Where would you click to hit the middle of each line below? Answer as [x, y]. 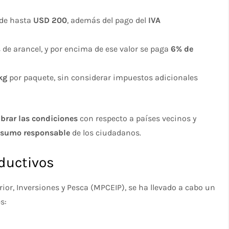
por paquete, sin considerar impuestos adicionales [103, 77]
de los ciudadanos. [106, 132]
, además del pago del [108, 20]
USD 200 [50, 20]
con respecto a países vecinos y [137, 118]
